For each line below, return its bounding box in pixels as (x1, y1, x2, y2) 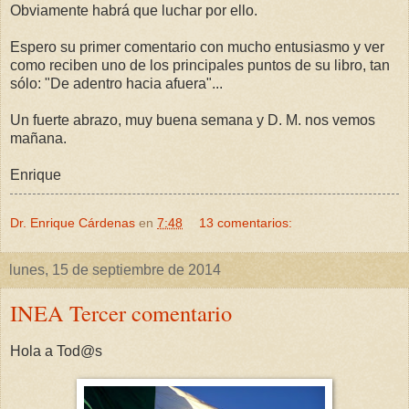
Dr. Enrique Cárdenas (10, 215, 135, 231)
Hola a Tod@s (10, 342, 102, 359)
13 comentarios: (199, 215, 293, 231)
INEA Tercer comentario (10, 298, 232, 329)
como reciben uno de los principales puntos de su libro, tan (10, 58, 390, 74)
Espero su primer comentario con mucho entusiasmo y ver (10, 39, 384, 56)
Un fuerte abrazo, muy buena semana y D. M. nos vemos (10, 112, 375, 129)
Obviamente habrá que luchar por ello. (10, 3, 257, 19)
